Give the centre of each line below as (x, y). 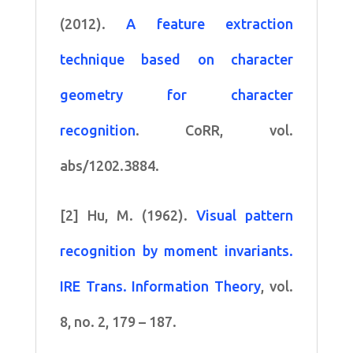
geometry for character (176, 94)
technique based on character (176, 59)
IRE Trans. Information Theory (160, 286)
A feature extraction (210, 23)
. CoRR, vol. (214, 130)
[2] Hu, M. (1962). (128, 215)
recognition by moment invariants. (176, 250)
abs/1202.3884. (109, 165)
